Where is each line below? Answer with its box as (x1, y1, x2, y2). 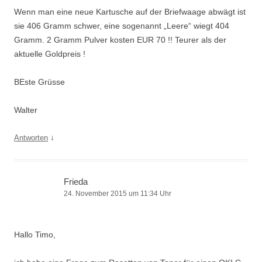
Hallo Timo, (14, 230, 56, 239)
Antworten (14, 133, 48, 142)
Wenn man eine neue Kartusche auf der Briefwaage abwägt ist (14, 7, 246, 16)
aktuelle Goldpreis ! (14, 49, 85, 58)
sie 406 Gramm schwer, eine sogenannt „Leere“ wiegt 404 (14, 21, 229, 30)
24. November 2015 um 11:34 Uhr (64, 189, 171, 198)
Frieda (64, 177, 88, 187)
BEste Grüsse (14, 77, 65, 87)
